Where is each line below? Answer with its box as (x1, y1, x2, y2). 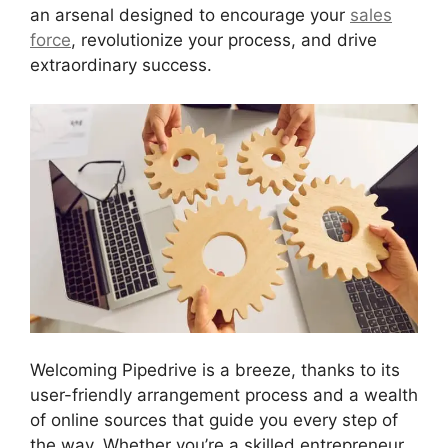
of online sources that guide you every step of (30, 410, 398, 431)
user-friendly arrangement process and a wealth (30, 385, 418, 406)
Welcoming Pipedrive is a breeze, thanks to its (30, 360, 400, 381)
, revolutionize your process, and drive (71, 30, 377, 51)
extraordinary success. (30, 55, 212, 76)
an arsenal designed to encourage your (30, 5, 350, 26)
